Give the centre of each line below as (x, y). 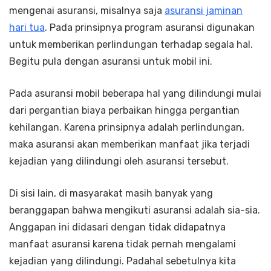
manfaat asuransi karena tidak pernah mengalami (122, 244)
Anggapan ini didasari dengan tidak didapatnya (117, 227)
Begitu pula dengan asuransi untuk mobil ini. (111, 62)
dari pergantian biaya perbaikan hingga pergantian (124, 111)
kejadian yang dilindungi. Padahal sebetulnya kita (122, 261)
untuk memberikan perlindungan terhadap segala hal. (131, 45)
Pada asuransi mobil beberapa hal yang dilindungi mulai (135, 94)
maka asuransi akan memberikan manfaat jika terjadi (129, 145)
